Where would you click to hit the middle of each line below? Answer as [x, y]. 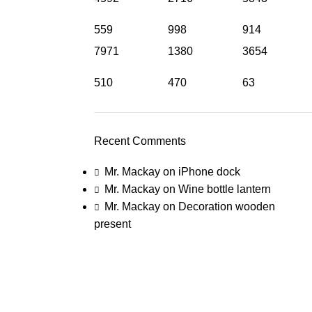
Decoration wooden [226, 207]
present [112, 224]
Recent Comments [140, 141]
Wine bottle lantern [224, 189]
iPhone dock [209, 172]
